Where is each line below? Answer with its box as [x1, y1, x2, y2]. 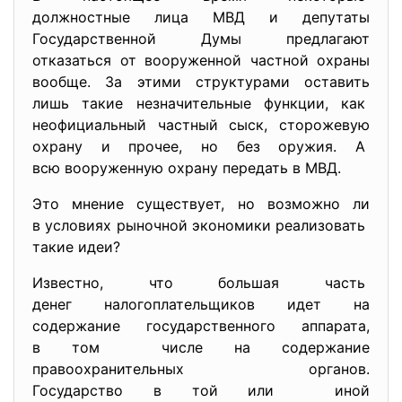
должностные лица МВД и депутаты [32, 8, 370, 26]
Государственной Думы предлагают [32, 30, 370, 48]
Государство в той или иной [32, 381, 370, 399]
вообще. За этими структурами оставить [32, 73, 370, 91]
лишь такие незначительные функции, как [32, 94, 370, 112]
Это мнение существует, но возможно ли [32, 195, 370, 213]
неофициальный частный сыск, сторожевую [32, 116, 370, 134]
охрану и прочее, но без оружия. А [32, 137, 370, 155]
